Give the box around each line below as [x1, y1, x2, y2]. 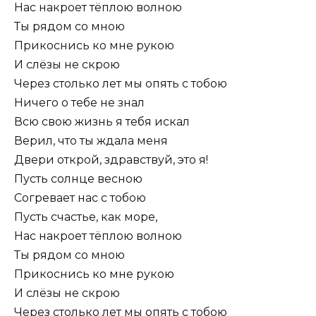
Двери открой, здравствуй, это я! [14, 152, 208, 166]
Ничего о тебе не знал [14, 95, 145, 109]
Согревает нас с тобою [14, 190, 146, 205]
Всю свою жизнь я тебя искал [14, 114, 190, 128]
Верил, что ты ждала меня [14, 133, 168, 147]
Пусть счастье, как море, [14, 209, 157, 224]
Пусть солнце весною [14, 171, 142, 186]
